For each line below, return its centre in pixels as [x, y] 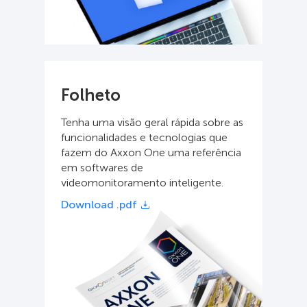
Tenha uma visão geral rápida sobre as [152, 122]
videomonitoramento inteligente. [142, 182]
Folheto [91, 95]
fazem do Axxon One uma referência [151, 152]
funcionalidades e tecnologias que [144, 137]
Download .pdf [99, 204]
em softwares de [102, 167]
